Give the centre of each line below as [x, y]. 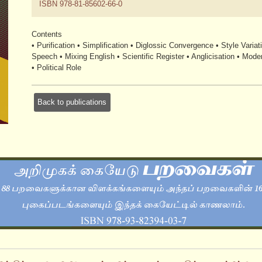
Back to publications [72, 102]
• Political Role [56, 67]
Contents [47, 34]
